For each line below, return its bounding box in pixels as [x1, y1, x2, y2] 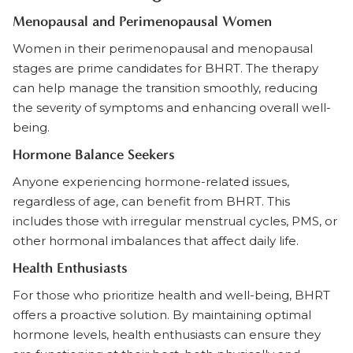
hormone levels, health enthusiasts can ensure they [13, 327, 321, 342]
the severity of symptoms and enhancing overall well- [13, 100, 331, 115]
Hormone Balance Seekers [13, 146, 175, 163]
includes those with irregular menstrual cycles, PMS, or [13, 214, 337, 229]
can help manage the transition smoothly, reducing [13, 80, 318, 95]
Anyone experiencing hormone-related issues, [13, 174, 289, 189]
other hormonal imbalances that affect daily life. [13, 233, 299, 248]
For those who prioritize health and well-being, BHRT [13, 288, 330, 303]
